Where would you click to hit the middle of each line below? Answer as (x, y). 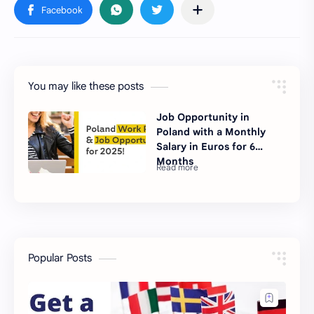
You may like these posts (86, 87)
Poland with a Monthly (211, 132)
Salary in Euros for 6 (206, 147)
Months (175, 162)
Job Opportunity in (203, 117)
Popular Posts (60, 258)
